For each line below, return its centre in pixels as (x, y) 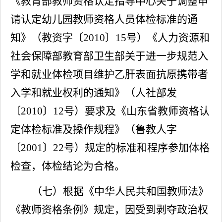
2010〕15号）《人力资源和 (146, 38)
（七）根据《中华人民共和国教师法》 (120, 191)
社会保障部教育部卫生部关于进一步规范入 (109, 56)
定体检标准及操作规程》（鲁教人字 (94, 129)
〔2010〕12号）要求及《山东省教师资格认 (110, 111)
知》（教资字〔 (47, 38)
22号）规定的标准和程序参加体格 (131, 148)
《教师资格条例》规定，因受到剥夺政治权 (109, 210)
